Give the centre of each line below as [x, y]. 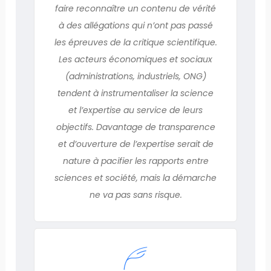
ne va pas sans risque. [135, 194]
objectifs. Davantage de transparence [135, 127]
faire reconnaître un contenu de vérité [135, 8]
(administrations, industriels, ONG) [135, 76]
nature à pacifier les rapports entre [135, 161]
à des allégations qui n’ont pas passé [135, 25]
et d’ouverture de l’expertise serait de [135, 144]
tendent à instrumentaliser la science [135, 93]
